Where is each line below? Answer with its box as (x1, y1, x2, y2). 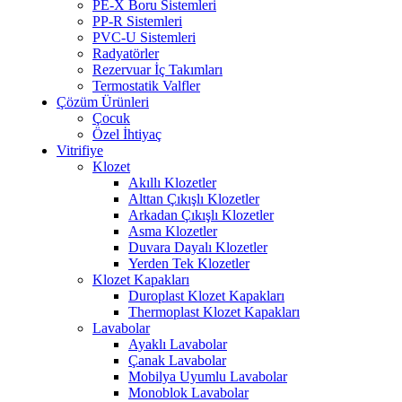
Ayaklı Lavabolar (128, 336, 227, 352)
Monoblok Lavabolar (128, 385, 249, 400)
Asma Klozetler (128, 223, 217, 239)
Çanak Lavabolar (128, 353, 226, 368)
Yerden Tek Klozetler (128, 256, 249, 271)
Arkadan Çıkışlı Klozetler (128, 207, 274, 223)
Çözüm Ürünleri (57, 94, 149, 109)
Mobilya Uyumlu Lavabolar (128, 369, 287, 384)
